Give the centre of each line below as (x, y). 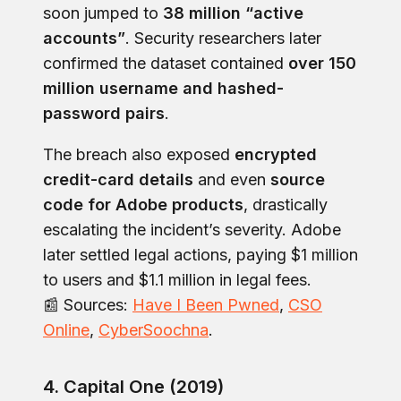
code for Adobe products (143, 204)
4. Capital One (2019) (133, 386)
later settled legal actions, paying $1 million (200, 254)
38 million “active (233, 13)
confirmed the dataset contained (166, 63)
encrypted (276, 154)
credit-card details (118, 179)
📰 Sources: (85, 304)
